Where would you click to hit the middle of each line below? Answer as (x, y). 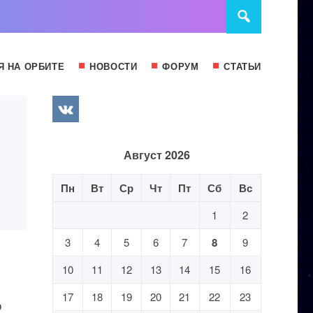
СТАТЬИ (242, 66)
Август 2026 (156, 155)
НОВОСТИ (114, 66)
